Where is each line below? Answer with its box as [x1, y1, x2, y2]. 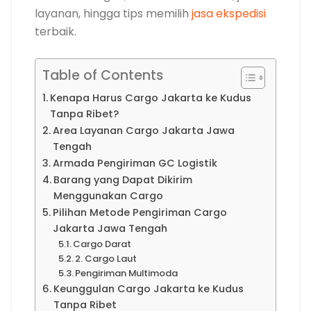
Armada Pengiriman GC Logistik [52, 156, 217, 170]
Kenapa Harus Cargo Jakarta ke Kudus [49, 91, 251, 105]
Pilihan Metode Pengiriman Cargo [52, 205, 227, 219]
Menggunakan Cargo [53, 189, 163, 203]
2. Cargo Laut [75, 252, 137, 265]
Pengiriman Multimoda [75, 267, 178, 280]
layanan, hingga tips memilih [35, 6, 192, 22]
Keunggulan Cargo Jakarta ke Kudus [53, 282, 244, 296]
